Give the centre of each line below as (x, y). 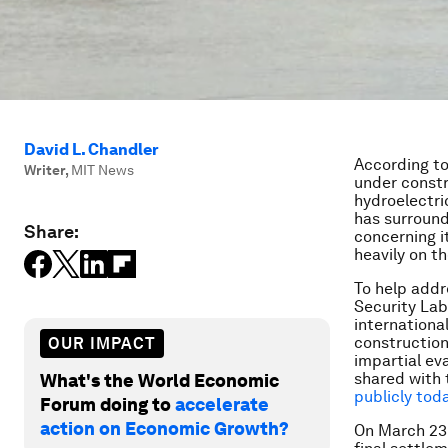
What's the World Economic (159, 380)
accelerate (222, 404)
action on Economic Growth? (164, 428)
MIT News (102, 170)
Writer (44, 170)
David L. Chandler (91, 149)
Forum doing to (107, 404)
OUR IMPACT (102, 343)
